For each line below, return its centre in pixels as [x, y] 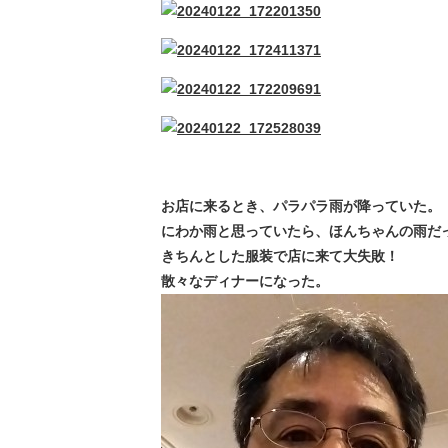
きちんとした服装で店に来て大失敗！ [280, 256]
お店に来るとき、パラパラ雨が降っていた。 [301, 206]
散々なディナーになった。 [245, 281]
